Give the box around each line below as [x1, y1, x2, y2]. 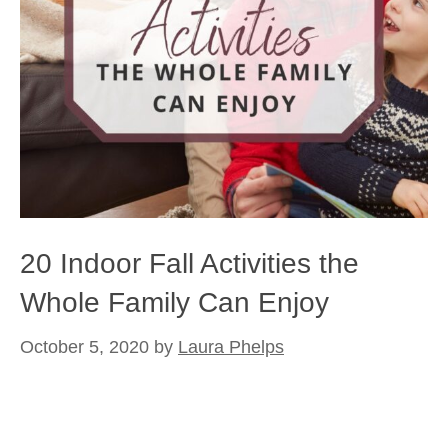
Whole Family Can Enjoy [20, 287, 329, 318]
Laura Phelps [178, 337, 284, 357]
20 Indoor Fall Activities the [20, 248, 359, 279]
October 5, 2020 [20, 337, 149, 357]
